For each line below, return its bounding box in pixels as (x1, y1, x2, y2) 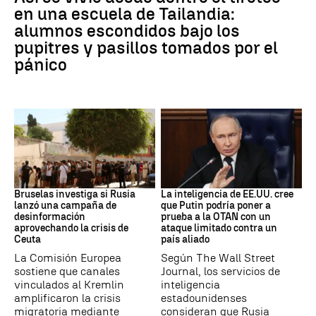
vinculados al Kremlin (14, 277, 124, 291)
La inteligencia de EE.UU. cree (161, 188, 293, 200)
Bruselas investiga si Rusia (14, 188, 135, 200)
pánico (14, 54, 67, 75)
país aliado (161, 233, 209, 245)
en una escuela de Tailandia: (14, 4, 235, 25)
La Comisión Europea (14, 250, 121, 265)
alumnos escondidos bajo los (14, 20, 240, 42)
